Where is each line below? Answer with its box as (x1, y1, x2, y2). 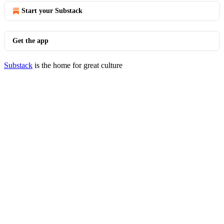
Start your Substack (21, 7, 82, 14)
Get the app (12, 37, 48, 44)
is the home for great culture (32, 61, 122, 69)
